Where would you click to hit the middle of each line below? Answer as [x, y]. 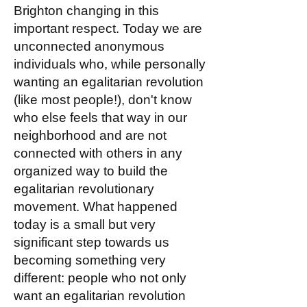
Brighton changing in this [86, 11]
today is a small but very [85, 224]
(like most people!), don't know [103, 100]
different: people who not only [100, 278]
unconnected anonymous [89, 46]
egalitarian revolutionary [84, 189]
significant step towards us [91, 242]
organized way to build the [91, 171]
